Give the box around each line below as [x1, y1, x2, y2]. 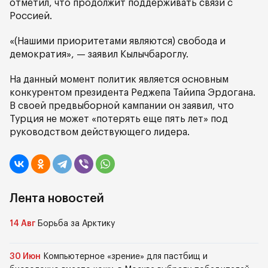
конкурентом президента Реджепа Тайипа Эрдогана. [10, 88, 255, 98]
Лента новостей [10, 193, 104, 205]
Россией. [10, 11, 52, 21]
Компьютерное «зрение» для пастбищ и [43, 252, 208, 261]
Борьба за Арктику [38, 220, 115, 228]
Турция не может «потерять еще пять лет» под [10, 114, 228, 124]
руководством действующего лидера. [10, 127, 190, 137]
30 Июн [10, 252, 41, 261]
